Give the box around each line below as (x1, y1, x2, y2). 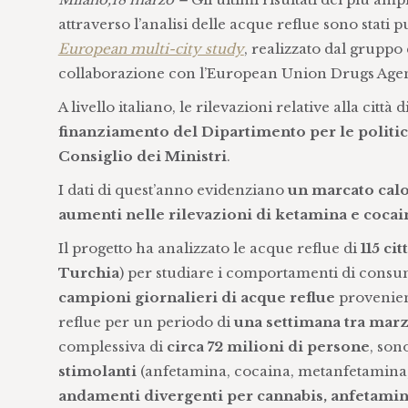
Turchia (57, 264, 119, 281)
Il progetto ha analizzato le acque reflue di (57, 240, 361, 257)
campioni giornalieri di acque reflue (57, 289, 335, 306)
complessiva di (57, 338, 167, 355)
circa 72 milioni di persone (166, 338, 370, 355)
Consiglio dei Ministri (57, 148, 227, 165)
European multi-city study (57, 40, 244, 57)
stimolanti (57, 362, 137, 380)
